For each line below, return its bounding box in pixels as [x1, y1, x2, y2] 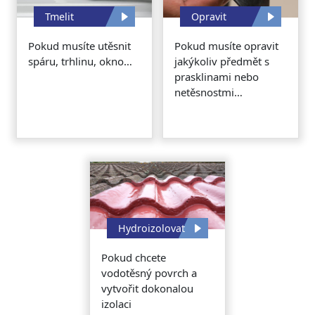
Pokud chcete [101, 250, 166, 265]
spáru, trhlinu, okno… [27, 54, 132, 69]
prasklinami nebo [174, 70, 259, 84]
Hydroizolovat [117, 221, 185, 236]
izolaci [101, 297, 131, 311]
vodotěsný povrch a [101, 266, 197, 281]
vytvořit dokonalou [101, 281, 193, 296]
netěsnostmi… [174, 85, 243, 100]
